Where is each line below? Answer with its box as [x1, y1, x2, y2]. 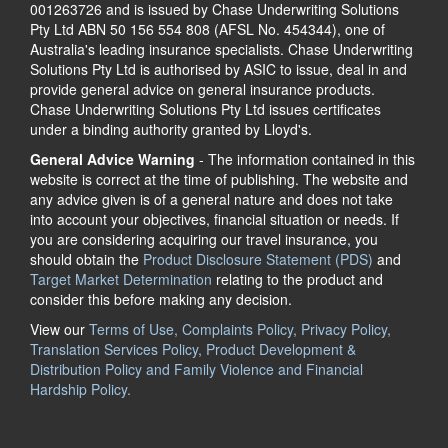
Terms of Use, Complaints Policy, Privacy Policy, [89, 318, 391, 339]
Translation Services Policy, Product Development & [30, 338, 356, 359]
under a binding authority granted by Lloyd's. [30, 118, 312, 139]
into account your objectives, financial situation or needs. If [30, 208, 399, 229]
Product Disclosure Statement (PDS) [143, 248, 373, 269]
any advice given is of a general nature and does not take [30, 188, 393, 209]
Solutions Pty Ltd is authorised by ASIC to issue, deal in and [30, 58, 407, 79]
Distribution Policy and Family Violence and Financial [30, 358, 363, 379]
